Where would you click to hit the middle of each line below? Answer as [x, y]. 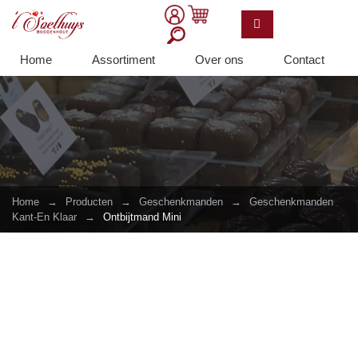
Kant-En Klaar [44, 217]
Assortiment [123, 60]
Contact [304, 60]
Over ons [219, 60]
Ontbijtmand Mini [142, 217]
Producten [89, 202]
